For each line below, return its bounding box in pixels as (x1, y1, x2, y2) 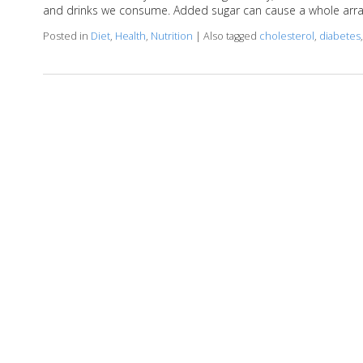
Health (114, 28, 146, 43)
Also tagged (203, 28, 259, 43)
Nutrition (150, 28, 193, 43)
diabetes (318, 28, 361, 43)
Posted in (42, 28, 91, 43)
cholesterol (258, 28, 314, 43)
